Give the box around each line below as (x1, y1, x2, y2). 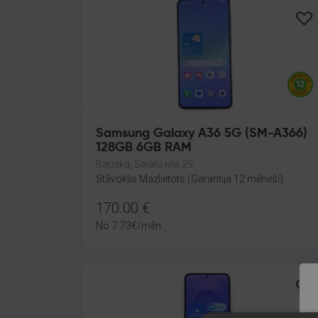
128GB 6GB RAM (96, 141, 192, 154)
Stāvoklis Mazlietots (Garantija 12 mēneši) (96, 173, 283, 185)
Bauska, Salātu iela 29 (96, 158, 193, 170)
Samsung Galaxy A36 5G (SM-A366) (96, 127, 308, 140)
